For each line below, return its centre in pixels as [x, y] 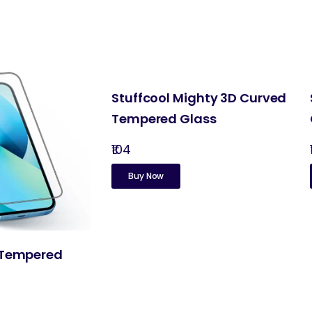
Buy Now [146, 176]
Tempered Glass [164, 119]
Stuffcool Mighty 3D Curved [199, 98]
